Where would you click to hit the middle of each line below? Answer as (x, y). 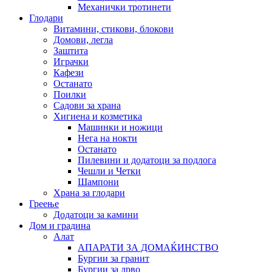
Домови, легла (83, 39)
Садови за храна (87, 105)
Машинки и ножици (120, 127)
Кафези (69, 72)
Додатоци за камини (96, 214)
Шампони (98, 182)
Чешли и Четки (109, 171)
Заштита (71, 50)
